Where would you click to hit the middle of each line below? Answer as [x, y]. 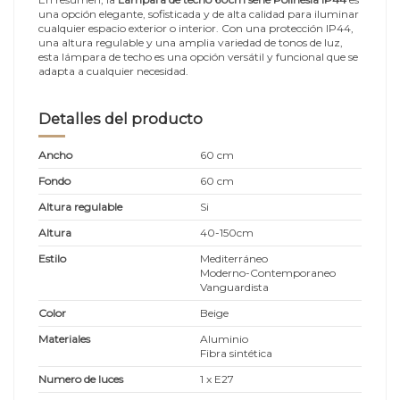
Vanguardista [234, 287]
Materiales [64, 338]
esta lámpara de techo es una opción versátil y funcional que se [198, 56]
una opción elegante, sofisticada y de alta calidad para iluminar [199, 13]
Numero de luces [81, 379]
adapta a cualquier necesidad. [113, 71]
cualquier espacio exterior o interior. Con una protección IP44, [196, 28]
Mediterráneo [234, 258]
